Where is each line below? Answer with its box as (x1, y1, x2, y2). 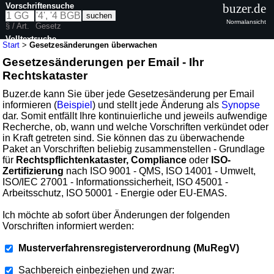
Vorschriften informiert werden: (2, 220, 135, 231)
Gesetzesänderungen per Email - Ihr (2, 55, 204, 68)
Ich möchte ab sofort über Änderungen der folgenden (2, 209, 231, 220)
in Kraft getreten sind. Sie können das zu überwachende (2, 132, 245, 143)
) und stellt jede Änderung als (92, 99, 222, 110)
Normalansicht (226, 18, 266, 25)
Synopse (221, 99, 261, 110)
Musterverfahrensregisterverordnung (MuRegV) (18, 242, 240, 253)
